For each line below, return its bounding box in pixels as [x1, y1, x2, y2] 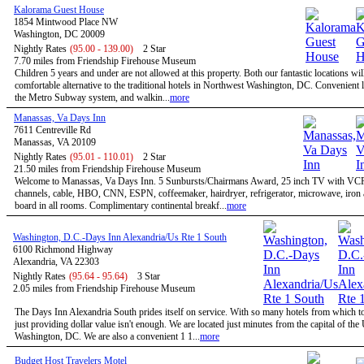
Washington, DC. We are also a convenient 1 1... [15, 331, 200, 342]
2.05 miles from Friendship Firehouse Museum [13, 283, 195, 294]
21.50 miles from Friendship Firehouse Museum [14, 163, 201, 175]
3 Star [137, 271, 160, 282]
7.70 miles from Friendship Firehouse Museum [14, 55, 196, 67]
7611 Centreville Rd [14, 124, 91, 136]
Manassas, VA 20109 [14, 136, 96, 148]
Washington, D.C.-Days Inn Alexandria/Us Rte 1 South [13, 232, 227, 243]
